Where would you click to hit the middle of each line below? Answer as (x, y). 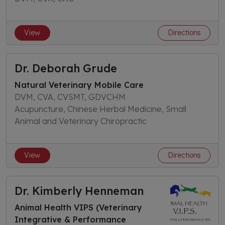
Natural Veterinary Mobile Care (79, 85)
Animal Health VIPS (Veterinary (78, 207)
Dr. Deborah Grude (66, 68)
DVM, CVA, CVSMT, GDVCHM (70, 97)
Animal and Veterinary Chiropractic (81, 121)
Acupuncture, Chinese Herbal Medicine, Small (100, 109)
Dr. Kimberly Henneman (79, 191)
